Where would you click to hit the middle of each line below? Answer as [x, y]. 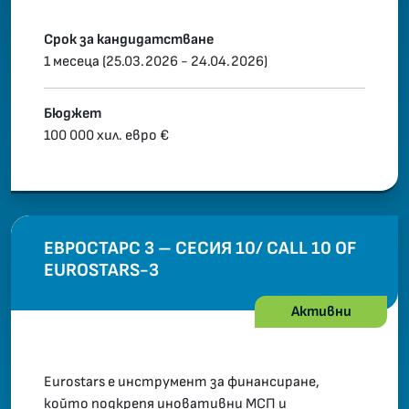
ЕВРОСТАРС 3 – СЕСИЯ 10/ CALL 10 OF [200, 249]
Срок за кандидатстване [129, 40]
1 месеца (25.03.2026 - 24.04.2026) [156, 62]
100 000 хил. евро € [106, 136]
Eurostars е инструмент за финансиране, [182, 383]
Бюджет [73, 114]
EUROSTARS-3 [101, 271]
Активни [321, 311]
